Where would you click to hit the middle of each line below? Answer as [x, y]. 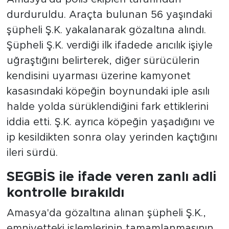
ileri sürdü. [32, 153]
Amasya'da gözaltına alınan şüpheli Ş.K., [106, 213]
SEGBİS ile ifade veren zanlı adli [111, 177]
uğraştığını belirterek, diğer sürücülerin [103, 61]
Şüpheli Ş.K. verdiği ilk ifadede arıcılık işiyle [109, 46]
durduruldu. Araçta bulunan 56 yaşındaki [109, 15]
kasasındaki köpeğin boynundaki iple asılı [108, 92]
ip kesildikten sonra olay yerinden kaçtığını [112, 138]
